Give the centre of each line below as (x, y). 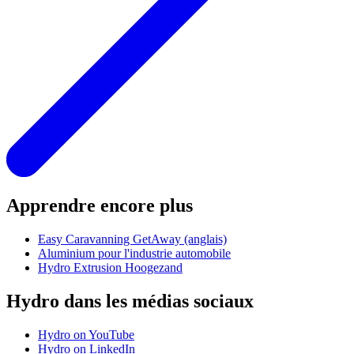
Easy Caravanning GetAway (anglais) (132, 239)
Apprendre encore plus (100, 206)
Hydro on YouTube (86, 335)
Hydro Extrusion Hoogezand (110, 268)
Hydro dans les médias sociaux (130, 301)
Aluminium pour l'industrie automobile (134, 254)
